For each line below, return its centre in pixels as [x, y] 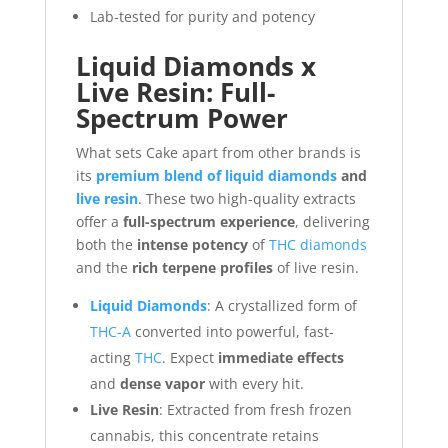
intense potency [192, 244]
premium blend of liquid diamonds [216, 175]
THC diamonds [317, 244]
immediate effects [280, 357]
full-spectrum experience [208, 221]
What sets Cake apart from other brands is [218, 152]
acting [112, 357]
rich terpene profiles [202, 267]
